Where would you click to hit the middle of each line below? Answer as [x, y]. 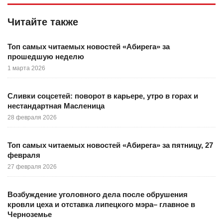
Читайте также [43, 22]
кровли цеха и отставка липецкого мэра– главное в [101, 204]
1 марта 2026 [26, 68]
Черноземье [30, 214]
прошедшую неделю [46, 56]
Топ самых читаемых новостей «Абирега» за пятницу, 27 [110, 145]
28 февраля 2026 [32, 117]
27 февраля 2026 [32, 167]
